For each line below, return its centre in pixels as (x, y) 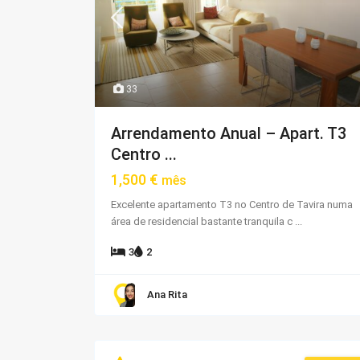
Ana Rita (167, 294)
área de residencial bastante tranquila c (203, 221)
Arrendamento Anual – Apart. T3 (229, 133)
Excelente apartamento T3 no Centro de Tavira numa (232, 204)
